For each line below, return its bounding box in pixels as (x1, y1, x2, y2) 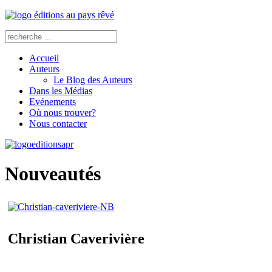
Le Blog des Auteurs (53, 75, 132, 85)
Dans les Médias (29, 86, 92, 96)
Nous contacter (29, 118, 87, 129)
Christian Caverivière (8, 230, 144, 246)
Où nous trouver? (29, 107, 96, 118)
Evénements (29, 97, 76, 107)
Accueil (29, 53, 59, 63)
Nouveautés (5, 163, 101, 185)
